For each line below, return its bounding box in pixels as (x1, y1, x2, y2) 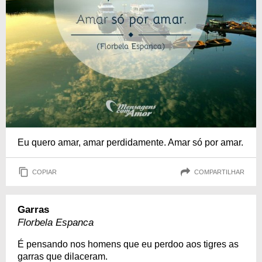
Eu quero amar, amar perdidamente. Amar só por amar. (18, 137, 243, 147)
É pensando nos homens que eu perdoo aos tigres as (18, 239, 239, 249)
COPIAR (32, 168, 57, 175)
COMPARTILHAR (194, 168, 244, 175)
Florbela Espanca (18, 217, 94, 228)
